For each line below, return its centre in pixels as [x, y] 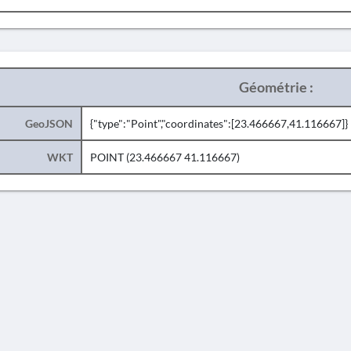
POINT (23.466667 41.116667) [165, 157]
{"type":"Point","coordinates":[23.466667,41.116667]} [219, 123]
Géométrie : [276, 87]
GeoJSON [49, 123]
